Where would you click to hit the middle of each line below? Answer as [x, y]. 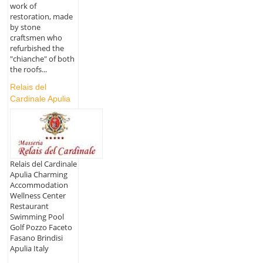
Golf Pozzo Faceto [41, 227]
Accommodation [39, 185]
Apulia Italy [29, 249]
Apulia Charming [38, 175]
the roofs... [28, 69]
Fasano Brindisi [36, 238]
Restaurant [29, 206]
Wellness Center [38, 196]
